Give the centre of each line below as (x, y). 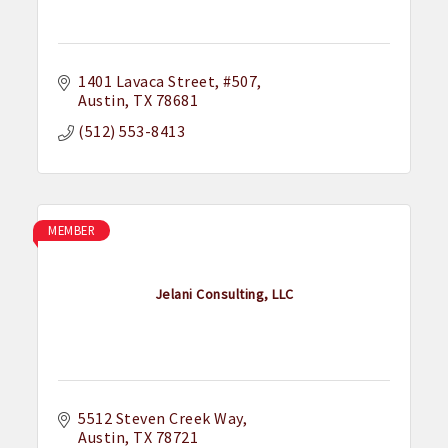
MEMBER (72, 230)
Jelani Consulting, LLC (224, 293)
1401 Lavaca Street (147, 81)
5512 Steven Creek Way (160, 418)
